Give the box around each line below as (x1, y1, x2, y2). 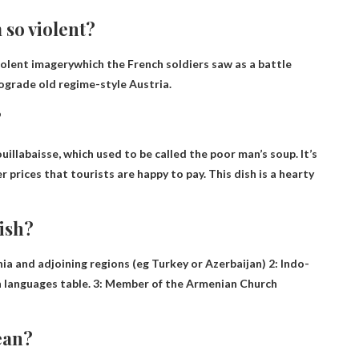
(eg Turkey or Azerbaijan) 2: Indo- (130, 256, 309, 270)
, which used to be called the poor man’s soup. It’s (58, 146, 317, 160)
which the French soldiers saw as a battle (74, 56, 292, 71)
